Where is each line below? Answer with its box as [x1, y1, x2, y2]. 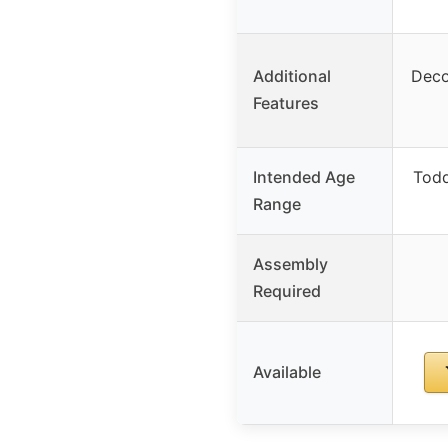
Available [253, 361, 321, 382]
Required [253, 280, 321, 301]
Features [253, 92, 319, 113]
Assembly [253, 253, 328, 274]
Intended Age [253, 166, 355, 187]
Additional [253, 65, 331, 86]
